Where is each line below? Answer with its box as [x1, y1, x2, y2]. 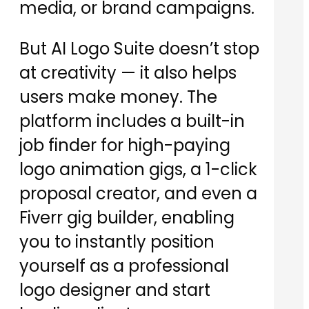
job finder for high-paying [19, 134, 230, 157]
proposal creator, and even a [19, 182, 257, 206]
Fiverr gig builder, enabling [19, 206, 235, 230]
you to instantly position [19, 230, 215, 254]
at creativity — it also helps [19, 61, 237, 85]
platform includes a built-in [19, 110, 245, 133]
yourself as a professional [19, 255, 229, 278]
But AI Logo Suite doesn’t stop [19, 37, 259, 61]
